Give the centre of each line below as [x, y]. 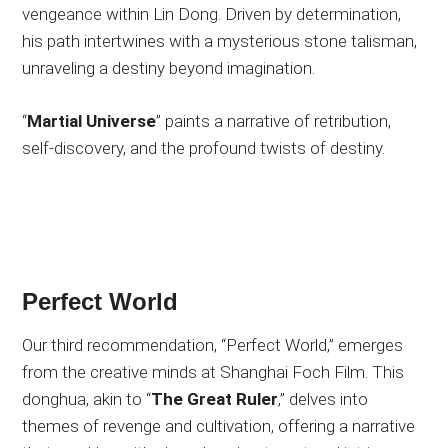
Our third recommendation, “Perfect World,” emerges [213, 345]
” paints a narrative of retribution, [274, 121]
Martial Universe [92, 121]
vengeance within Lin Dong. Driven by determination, [212, 14]
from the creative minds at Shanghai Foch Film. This [213, 372]
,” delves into [323, 399]
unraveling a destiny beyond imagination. [169, 68]
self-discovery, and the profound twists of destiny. [204, 148]
